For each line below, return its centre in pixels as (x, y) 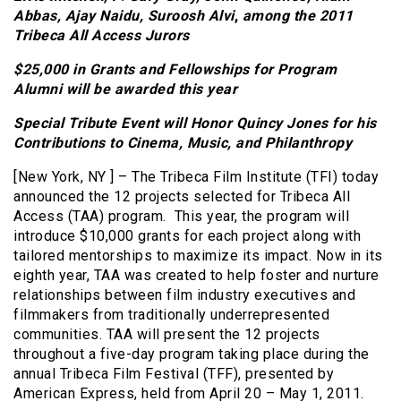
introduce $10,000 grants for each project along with (187, 235)
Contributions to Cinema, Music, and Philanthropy (183, 142)
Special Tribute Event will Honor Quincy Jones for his (195, 123)
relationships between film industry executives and (184, 294)
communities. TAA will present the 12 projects (167, 334)
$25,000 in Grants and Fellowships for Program (175, 69)
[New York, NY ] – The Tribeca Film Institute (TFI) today (196, 176)
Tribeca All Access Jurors (102, 35)
